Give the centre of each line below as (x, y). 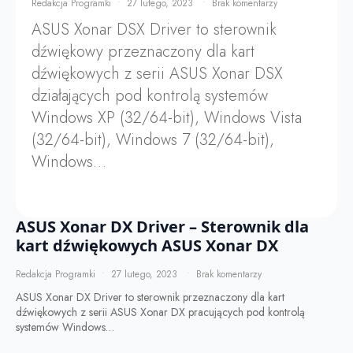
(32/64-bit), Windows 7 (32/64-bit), (153, 140)
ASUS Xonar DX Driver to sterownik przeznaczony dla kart (150, 297)
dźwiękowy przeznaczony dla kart (143, 52)
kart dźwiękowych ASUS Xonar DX (147, 246)
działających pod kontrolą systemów (150, 96)
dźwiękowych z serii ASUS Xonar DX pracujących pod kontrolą (160, 312)
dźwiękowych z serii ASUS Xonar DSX (157, 74)
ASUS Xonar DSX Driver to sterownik (154, 30)
